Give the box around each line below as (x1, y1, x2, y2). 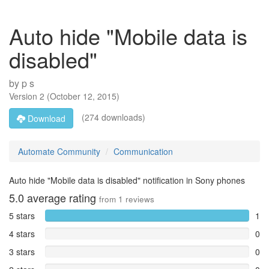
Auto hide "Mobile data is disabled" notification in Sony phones (9, 174, 245, 186)
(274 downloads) (79, 110, 145, 123)
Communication (113, 145, 173, 157)
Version (9, 90, 40, 102)
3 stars (9, 246, 35, 258)
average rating (24, 190, 99, 205)
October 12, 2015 (50, 90, 116, 102)
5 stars (9, 210, 35, 222)
